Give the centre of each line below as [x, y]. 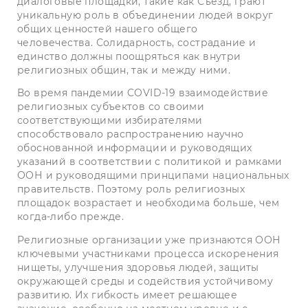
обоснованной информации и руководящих [135, 148]
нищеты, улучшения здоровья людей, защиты [138, 267]
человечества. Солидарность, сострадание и [137, 43]
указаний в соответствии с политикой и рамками [150, 162]
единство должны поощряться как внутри [129, 57]
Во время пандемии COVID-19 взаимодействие [143, 93]
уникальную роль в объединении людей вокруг [145, 15]
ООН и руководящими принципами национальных [153, 176]
